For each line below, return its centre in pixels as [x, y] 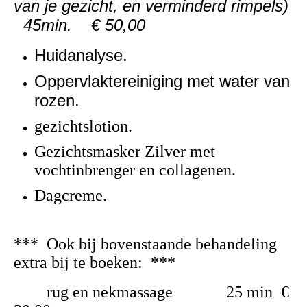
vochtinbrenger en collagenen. [135, 170]
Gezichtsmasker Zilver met [125, 152]
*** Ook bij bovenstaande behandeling [145, 244]
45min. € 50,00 [79, 25]
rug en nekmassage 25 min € [151, 292]
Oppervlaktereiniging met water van [162, 82]
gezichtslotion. [83, 126]
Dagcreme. [71, 196]
